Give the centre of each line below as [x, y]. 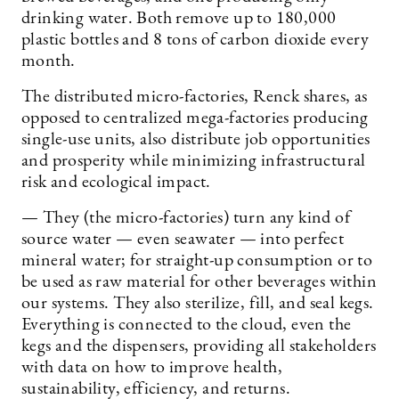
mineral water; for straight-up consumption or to [197, 261]
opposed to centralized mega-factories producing [195, 118]
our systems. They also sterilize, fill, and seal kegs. [198, 303]
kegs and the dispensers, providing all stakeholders [199, 346]
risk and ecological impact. [116, 182]
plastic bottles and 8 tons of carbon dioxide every [195, 40]
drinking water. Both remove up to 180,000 [179, 18]
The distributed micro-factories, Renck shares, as [195, 97]
